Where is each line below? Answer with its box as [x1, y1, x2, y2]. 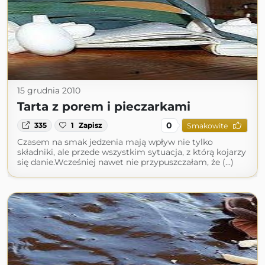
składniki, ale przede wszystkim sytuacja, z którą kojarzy [17, 147, 246, 157]
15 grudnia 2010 [17, 85, 80, 96]
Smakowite [186, 121, 228, 130]
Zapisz [79, 121, 103, 130]
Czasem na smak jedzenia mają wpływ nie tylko [17, 137, 213, 147]
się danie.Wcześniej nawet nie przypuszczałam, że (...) [17, 157, 234, 167]
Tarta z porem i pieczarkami [17, 99, 190, 114]
